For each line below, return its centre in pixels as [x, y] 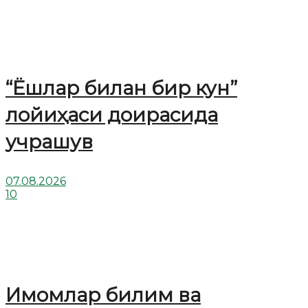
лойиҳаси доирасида [112, 114]
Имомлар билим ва [103, 295]
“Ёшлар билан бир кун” [121, 88]
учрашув [49, 141]
